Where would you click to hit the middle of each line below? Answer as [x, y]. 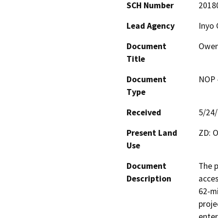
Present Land [152, 133]
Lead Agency [151, 26]
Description [149, 179]
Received [144, 113]
